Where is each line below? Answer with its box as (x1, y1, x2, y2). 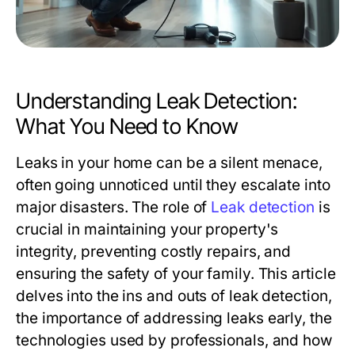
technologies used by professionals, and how (16, 331, 333, 350)
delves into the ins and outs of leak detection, (16, 287, 332, 306)
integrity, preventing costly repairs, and (16, 242, 292, 261)
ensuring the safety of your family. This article (16, 265, 336, 284)
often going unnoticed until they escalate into (16, 176, 330, 195)
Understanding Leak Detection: (16, 88, 298, 115)
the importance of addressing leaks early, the (16, 309, 332, 328)
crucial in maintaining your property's (16, 220, 279, 239)
